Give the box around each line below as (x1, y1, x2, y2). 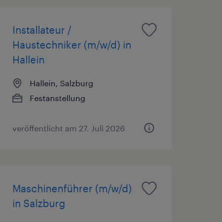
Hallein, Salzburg (29, 78, 93, 88)
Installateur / (12, 23, 71, 36)
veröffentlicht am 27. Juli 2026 (12, 123, 125, 133)
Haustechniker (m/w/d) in (12, 38, 131, 51)
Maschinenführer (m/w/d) (12, 182, 132, 194)
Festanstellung (29, 93, 85, 103)
